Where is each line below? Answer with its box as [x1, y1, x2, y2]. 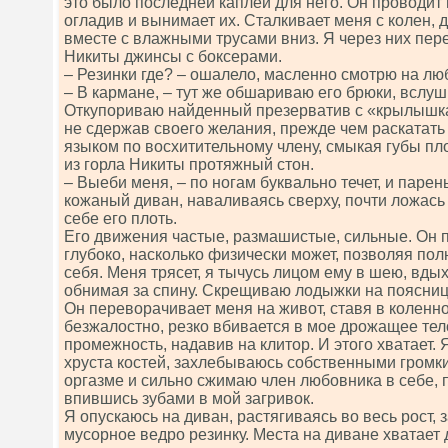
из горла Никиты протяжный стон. [64, 156, 314, 173]
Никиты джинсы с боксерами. [64, 48, 282, 65]
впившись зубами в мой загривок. [64, 390, 314, 407]
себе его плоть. [64, 210, 177, 227]
